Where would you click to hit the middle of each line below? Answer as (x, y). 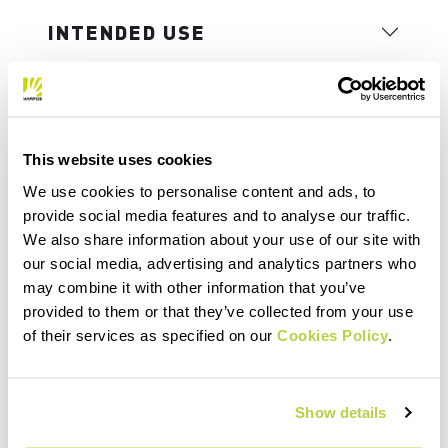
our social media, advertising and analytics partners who (219, 262)
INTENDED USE (127, 31)
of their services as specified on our (150, 334)
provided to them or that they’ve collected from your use (218, 310)
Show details (341, 412)
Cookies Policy (332, 334)
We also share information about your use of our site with (222, 238)
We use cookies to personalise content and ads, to (199, 190)
